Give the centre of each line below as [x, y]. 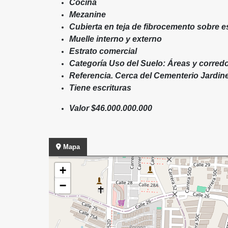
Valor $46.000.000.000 [112, 108]
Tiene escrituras [100, 88]
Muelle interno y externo [116, 39]
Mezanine [88, 15]
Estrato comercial [103, 51]
